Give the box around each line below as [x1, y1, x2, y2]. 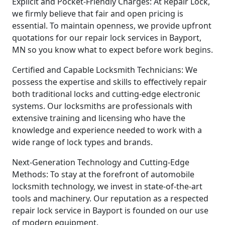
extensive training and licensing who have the [12, 113, 185, 124]
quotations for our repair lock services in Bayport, [12, 32, 201, 44]
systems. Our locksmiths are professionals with [12, 100, 192, 112]
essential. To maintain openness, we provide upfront [12, 20, 211, 32]
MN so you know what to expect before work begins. [12, 44, 213, 56]
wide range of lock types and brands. [12, 137, 153, 148]
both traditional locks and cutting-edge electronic [12, 88, 200, 100]
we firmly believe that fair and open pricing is [12, 8, 183, 20]
